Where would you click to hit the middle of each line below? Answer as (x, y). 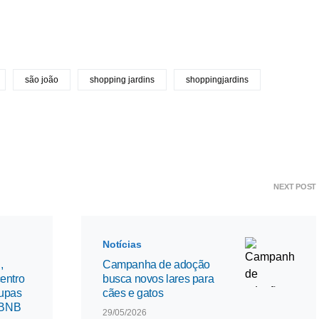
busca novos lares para (158, 279)
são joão (42, 80)
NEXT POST (295, 187)
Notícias (122, 244)
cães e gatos (133, 293)
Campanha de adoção (156, 265)
